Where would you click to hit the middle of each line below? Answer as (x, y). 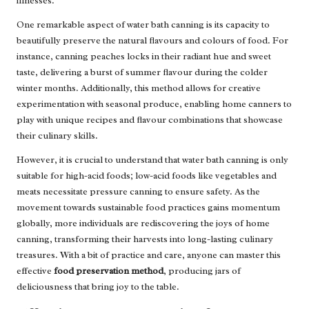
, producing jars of (202, 270)
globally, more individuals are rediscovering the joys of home (143, 223)
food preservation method (109, 270)
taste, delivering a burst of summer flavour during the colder (142, 72)
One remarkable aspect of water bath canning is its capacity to (143, 24)
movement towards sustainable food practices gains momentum (148, 207)
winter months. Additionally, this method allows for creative (139, 88)
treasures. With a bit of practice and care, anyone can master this (149, 255)
